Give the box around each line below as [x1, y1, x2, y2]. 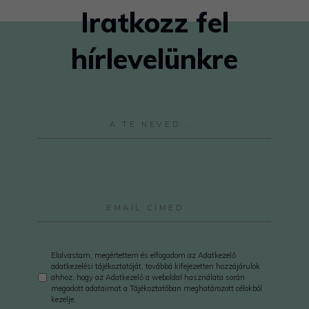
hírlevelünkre [71, 41, 238, 77]
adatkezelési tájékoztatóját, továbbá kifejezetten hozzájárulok [51, 261, 260, 272]
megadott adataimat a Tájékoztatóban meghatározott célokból [51, 283, 262, 294]
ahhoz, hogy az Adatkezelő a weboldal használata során [51, 272, 245, 283]
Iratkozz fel [80, 5, 229, 40]
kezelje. [51, 295, 76, 305]
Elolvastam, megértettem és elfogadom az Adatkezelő [51, 250, 236, 261]
